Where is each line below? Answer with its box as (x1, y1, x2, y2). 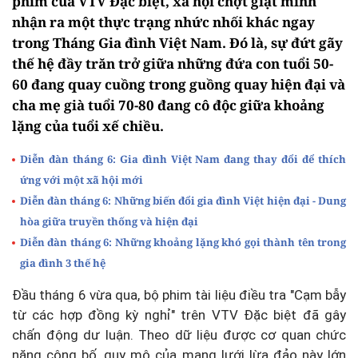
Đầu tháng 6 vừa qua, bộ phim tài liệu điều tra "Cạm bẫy (12, 286, 346, 303)
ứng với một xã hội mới (20, 172, 143, 187)
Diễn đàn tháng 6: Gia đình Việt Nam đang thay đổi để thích (20, 151, 346, 166)
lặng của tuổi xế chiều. (12, 116, 164, 135)
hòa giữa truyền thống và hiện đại (20, 213, 198, 229)
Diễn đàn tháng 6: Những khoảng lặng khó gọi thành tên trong (20, 234, 346, 249)
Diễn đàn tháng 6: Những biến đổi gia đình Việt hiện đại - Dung (20, 193, 346, 208)
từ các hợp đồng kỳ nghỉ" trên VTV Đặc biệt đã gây (12, 306, 346, 323)
